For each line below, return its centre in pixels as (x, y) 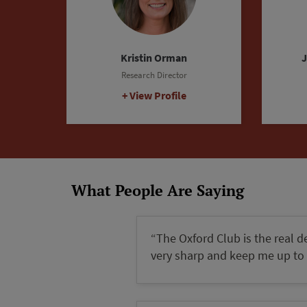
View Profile (158, 95)
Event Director (154, 75)
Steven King (154, 58)
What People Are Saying (158, 190)
